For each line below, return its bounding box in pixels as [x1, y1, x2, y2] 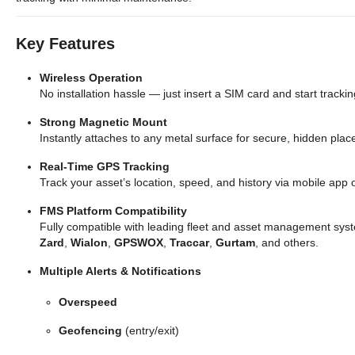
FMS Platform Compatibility [40, 204, 187, 217]
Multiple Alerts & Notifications [40, 265, 201, 277]
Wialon [71, 236, 108, 249]
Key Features [16, 35, 115, 52]
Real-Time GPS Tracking [40, 160, 170, 173]
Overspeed [59, 296, 117, 308]
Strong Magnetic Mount [40, 116, 167, 128]
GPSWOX [114, 236, 163, 249]
